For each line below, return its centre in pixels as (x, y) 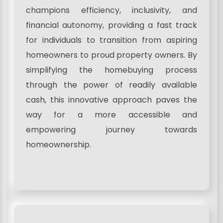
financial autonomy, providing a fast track (111, 25)
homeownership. (58, 144)
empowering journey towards (111, 129)
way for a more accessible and (111, 114)
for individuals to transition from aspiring (111, 40)
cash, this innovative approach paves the (111, 100)
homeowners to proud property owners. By (111, 55)
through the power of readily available (111, 85)
